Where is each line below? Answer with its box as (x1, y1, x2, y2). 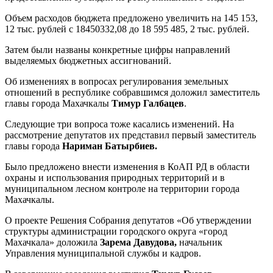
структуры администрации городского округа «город (5, 225, 227, 236)
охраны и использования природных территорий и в (5, 172, 225, 183)
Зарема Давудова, (100, 236, 179, 247)
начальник (179, 236, 222, 247)
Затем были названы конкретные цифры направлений (5, 44, 230, 55)
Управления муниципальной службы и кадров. (5, 247, 201, 258)
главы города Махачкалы (5, 97, 112, 108)
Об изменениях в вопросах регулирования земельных (5, 76, 229, 87)
